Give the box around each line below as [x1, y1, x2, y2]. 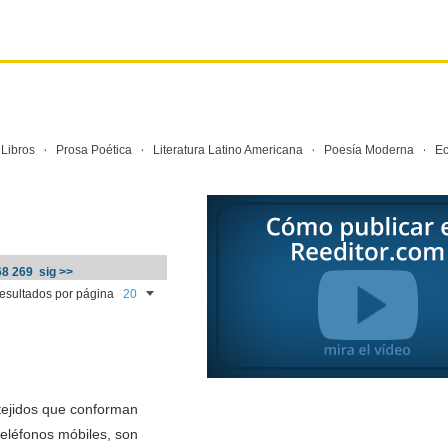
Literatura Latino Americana [152, 143, 303, 157]
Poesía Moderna [323, 143, 414, 157]
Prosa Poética [55, 143, 132, 157]
